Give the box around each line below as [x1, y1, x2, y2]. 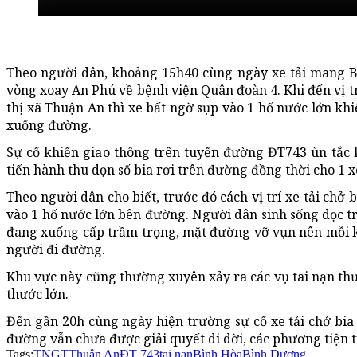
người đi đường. [6, 241, 105, 259]
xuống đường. [6, 116, 92, 135]
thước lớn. [6, 285, 69, 304]
